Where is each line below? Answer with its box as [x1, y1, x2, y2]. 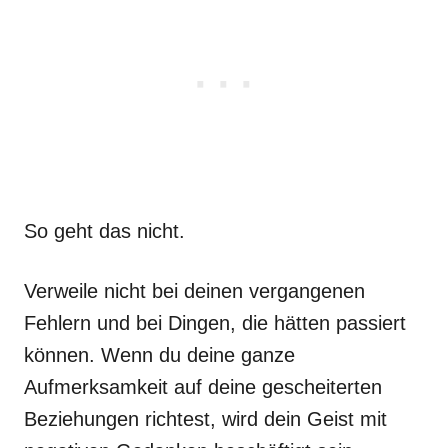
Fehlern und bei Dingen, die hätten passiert [24, 312, 406, 334]
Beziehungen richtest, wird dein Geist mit [24, 408, 387, 430]
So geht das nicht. [24, 220, 185, 242]
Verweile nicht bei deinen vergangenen [24, 280, 365, 302]
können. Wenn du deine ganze [24, 344, 295, 366]
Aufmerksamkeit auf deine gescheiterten [24, 376, 382, 398]
